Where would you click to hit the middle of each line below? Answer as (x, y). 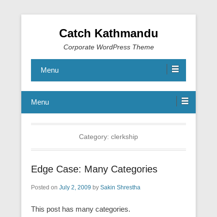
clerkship (124, 137)
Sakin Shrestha (120, 187)
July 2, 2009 (75, 187)
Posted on (45, 187)
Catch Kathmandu (108, 33)
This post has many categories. (81, 209)
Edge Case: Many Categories (94, 169)
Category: (95, 137)
